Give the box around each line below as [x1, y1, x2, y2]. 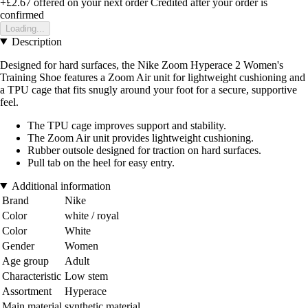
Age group [2, 254, 49, 267]
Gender [2, 239, 34, 252]
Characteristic [2, 269, 61, 282]
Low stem [65, 269, 108, 282]
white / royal [65, 209, 119, 221]
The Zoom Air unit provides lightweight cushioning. [27, 131, 254, 144]
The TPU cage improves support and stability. [27, 119, 226, 131]
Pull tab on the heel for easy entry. [27, 156, 175, 168]
